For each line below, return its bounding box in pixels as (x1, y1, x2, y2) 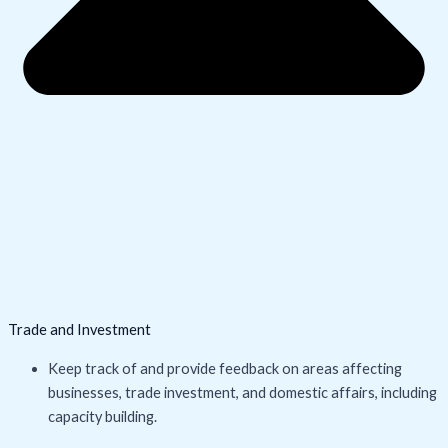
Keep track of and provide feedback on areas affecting (48, 359, 402, 377)
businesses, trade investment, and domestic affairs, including (48, 383, 437, 401)
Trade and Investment (8, 321, 151, 339)
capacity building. (48, 407, 157, 425)
